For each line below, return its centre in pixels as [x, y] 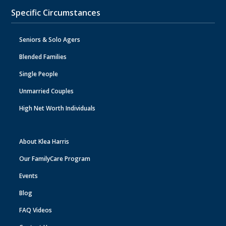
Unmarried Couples [47, 91]
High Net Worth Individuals [58, 108]
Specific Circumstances [56, 12]
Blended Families [43, 56]
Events [29, 176]
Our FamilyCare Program [55, 158]
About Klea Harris [44, 141]
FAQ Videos [36, 210]
